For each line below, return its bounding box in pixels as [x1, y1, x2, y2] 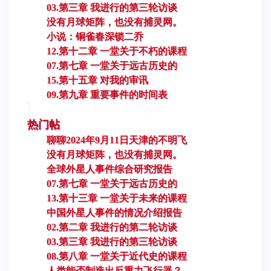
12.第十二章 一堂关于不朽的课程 [47, 45, 187, 56]
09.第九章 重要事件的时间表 [47, 89, 168, 100]
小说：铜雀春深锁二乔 [47, 31, 143, 42]
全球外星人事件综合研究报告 [47, 163, 172, 174]
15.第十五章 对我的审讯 [47, 74, 148, 85]
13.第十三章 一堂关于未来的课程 [47, 192, 187, 203]
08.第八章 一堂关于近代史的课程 [47, 250, 187, 261]
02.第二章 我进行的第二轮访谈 [47, 221, 177, 232]
